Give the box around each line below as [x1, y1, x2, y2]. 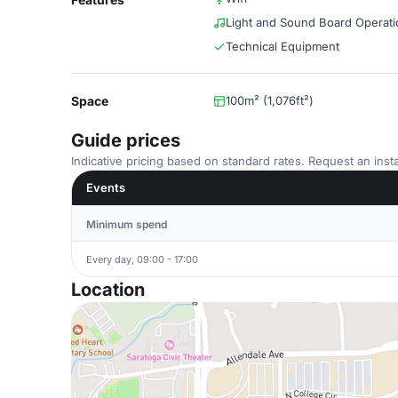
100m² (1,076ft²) [226, 93, 314, 107]
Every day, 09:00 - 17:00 [86, 252, 198, 266]
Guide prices [71, 130, 180, 151]
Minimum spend [86, 218, 167, 231]
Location [71, 279, 145, 300]
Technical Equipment [226, 39, 339, 53]
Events [86, 180, 125, 195]
